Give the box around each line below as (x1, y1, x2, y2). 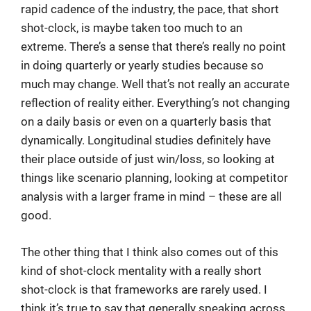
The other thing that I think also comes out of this (21, 244, 278, 259)
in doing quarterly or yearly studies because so (21, 58, 264, 72)
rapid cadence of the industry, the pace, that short (21, 2, 279, 16)
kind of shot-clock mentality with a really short (21, 263, 262, 278)
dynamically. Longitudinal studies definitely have (21, 133, 271, 147)
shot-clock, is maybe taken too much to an (21, 21, 242, 35)
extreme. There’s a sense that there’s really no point (21, 40, 286, 53)
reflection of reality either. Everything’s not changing (21, 96, 290, 110)
